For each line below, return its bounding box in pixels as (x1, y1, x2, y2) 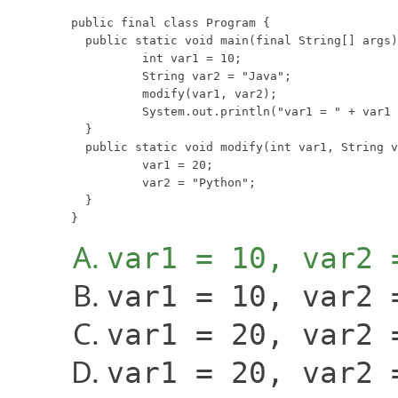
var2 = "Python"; (71, 175, 128, 189)
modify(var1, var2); (71, 86, 128, 100)
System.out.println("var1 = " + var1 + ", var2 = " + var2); (71, 104, 128, 118)
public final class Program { (71, 15, 270, 29)
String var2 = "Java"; (71, 68, 128, 83)
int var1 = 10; (71, 51, 128, 65)
